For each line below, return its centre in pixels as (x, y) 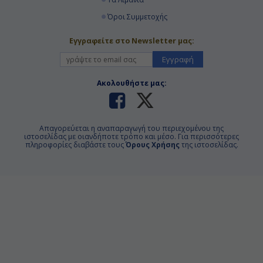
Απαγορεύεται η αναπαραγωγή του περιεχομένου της (131, 128)
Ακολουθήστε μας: (131, 83)
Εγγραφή (178, 59)
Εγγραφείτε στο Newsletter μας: (131, 41)
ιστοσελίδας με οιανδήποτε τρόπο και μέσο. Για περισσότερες (131, 136)
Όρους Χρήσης (152, 144)
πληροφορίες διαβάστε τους (75, 144)
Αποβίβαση (206, 17)
